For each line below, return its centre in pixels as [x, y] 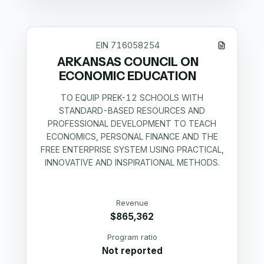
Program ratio [132, 237]
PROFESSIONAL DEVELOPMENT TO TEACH [132, 124]
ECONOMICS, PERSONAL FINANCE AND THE [132, 137]
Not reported [132, 250]
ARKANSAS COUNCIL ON [128, 62]
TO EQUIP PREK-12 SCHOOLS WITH [132, 98]
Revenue [132, 202]
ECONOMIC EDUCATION [128, 76]
